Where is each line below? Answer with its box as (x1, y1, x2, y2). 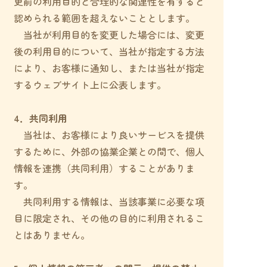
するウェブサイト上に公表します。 (13, 77, 166, 92)
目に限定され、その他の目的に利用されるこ (13, 211, 204, 225)
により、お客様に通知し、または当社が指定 (13, 61, 204, 75)
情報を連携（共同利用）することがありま (13, 161, 195, 175)
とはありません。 (13, 228, 90, 242)
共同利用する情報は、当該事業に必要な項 (13, 194, 204, 209)
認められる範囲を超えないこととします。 (13, 11, 195, 25)
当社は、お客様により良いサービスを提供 (13, 128, 204, 142)
